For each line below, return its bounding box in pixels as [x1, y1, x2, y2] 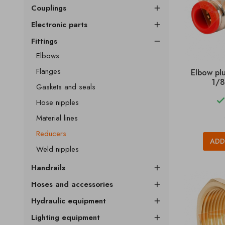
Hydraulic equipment [31, 195, 106, 206]
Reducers [36, 128, 66, 139]
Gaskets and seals [36, 81, 95, 92]
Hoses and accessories [31, 179, 113, 190]
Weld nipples [36, 144, 79, 155]
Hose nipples [36, 97, 79, 108]
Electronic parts [31, 19, 87, 30]
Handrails [31, 162, 65, 173]
